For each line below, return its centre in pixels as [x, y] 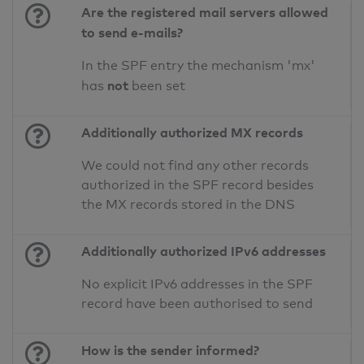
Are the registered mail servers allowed [205, 13]
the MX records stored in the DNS [188, 205]
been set [157, 86]
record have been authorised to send [197, 304]
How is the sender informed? [171, 351]
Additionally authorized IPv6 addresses [204, 251]
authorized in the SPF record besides [198, 185]
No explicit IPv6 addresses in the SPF [197, 284]
